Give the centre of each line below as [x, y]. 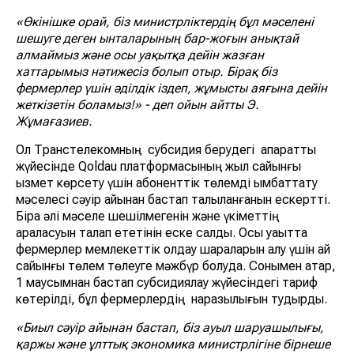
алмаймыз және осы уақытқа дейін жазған [140, 55]
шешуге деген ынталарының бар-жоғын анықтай [157, 38]
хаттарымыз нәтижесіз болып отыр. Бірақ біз [147, 71]
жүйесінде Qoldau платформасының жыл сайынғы [158, 166]
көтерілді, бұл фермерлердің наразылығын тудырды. [171, 299]
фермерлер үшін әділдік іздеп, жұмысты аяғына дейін [171, 88]
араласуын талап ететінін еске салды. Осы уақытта [162, 232]
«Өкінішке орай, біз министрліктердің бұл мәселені [165, 21]
